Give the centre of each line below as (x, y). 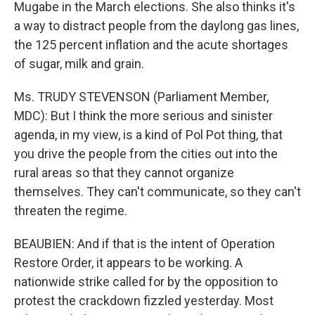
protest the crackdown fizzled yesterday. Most (144, 301)
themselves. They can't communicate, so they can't (157, 192)
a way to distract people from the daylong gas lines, (156, 26)
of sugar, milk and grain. (79, 64)
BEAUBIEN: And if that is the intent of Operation (144, 244)
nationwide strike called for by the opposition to (146, 282)
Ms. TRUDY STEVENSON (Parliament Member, (141, 97)
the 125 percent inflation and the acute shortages (151, 45)
